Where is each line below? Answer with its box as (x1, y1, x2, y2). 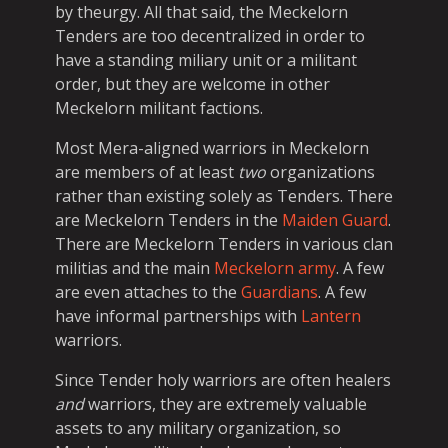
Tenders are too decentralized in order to (55, 25, 365, 47)
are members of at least (55, 161, 238, 183)
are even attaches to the (55, 281, 241, 303)
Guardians (241, 281, 318, 303)
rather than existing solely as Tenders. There (55, 185, 393, 207)
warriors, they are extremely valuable (84, 393, 367, 415)
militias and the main (55, 257, 214, 279)
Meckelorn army (214, 257, 336, 279)
